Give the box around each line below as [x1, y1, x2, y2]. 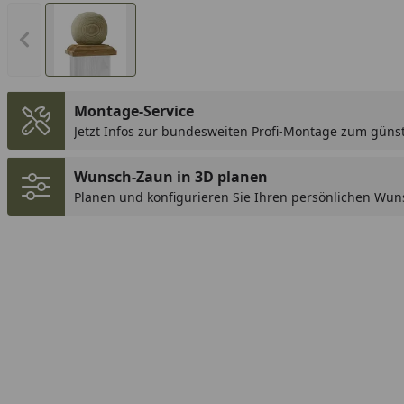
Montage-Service [74, 101, 194, 121]
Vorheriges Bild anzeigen [23, 31, 194, 50]
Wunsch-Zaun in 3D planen [74, 167, 268, 187]
